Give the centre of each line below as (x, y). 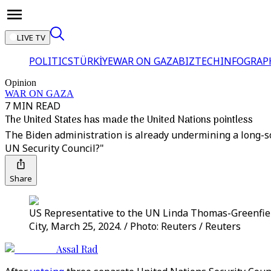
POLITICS (51, 61)
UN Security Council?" (54, 148)
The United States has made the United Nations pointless (129, 120)
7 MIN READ (33, 106)
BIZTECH (199, 61)
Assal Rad (77, 249)
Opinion (21, 83)
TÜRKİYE (93, 61)
